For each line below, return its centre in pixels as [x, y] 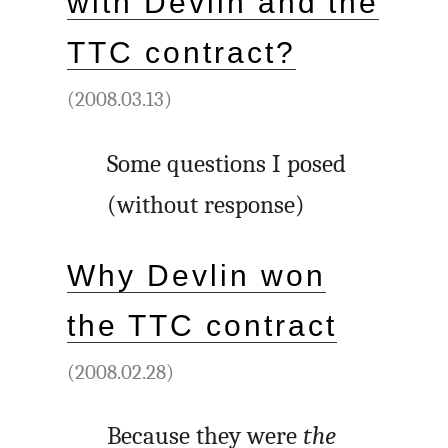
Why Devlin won [196, 275]
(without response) [206, 205]
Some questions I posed [227, 164]
